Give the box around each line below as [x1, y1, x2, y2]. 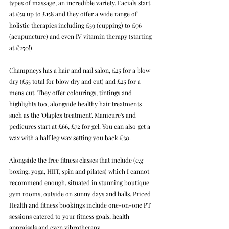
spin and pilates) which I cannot [62, 167, 151, 175]
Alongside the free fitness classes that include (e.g [9, 155, 145, 164]
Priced [133, 189, 151, 198]
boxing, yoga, [9, 167, 47, 175]
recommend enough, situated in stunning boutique [9, 178, 151, 187]
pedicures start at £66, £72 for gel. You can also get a [9, 122, 152, 130]
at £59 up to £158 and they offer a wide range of [9, 9, 139, 18]
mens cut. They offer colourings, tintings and [9, 88, 133, 97]
